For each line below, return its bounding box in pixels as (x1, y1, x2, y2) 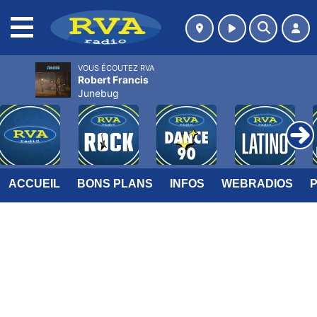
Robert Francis (78, 74, 149, 86)
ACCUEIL (8, 178, 60, 190)
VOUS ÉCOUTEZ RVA (78, 63, 154, 73)
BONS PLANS (77, 178, 153, 190)
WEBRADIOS (221, 178, 293, 190)
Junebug (78, 87, 119, 99)
